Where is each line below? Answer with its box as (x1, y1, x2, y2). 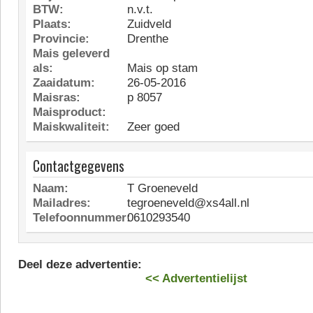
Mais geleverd (33, 47, 110, 60)
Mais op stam (124, 61, 198, 75)
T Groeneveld (124, 182, 198, 195)
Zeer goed (124, 120, 180, 133)
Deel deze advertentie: (18, 258, 142, 271)
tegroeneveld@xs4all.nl (124, 196, 249, 210)
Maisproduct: (33, 105, 106, 119)
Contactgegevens (33, 155, 124, 176)
